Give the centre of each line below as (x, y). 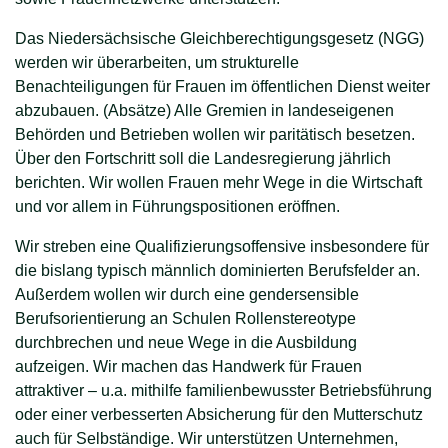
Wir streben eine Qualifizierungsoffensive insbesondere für (222, 246)
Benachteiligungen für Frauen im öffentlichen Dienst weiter (222, 86)
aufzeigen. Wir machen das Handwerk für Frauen (188, 366)
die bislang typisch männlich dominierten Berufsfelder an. (217, 270)
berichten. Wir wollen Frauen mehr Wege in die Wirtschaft (218, 182)
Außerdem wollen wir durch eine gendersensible (187, 294)
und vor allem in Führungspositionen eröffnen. (177, 206)
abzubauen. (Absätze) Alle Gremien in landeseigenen (204, 110)
